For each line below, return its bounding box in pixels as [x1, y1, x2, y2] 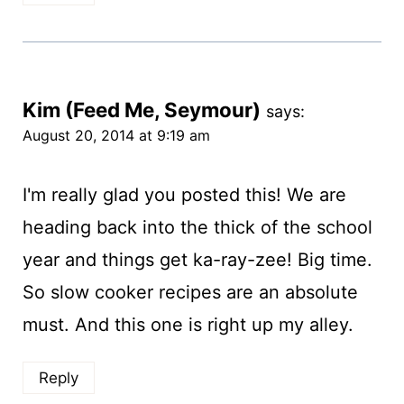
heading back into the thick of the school [22, 216, 372, 238]
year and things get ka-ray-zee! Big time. [22, 248, 372, 271]
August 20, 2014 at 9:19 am [22, 125, 210, 144]
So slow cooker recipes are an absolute [22, 280, 358, 303]
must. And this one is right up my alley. [22, 313, 353, 335]
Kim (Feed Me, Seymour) [22, 96, 261, 122]
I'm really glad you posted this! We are [22, 183, 346, 206]
